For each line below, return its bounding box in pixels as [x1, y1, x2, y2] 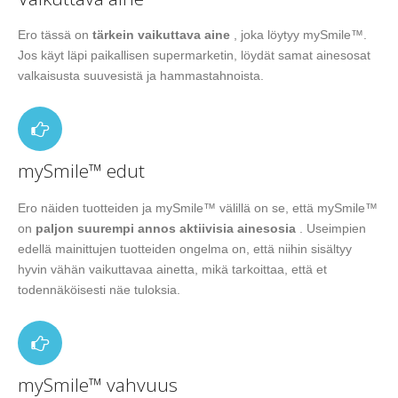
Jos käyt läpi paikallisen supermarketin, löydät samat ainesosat [18, 48, 370, 63]
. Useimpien [296, 221, 366, 236]
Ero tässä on [18, 28, 92, 43]
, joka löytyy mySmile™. [230, 28, 367, 43]
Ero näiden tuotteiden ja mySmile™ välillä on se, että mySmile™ [18, 201, 378, 216]
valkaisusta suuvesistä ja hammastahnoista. [18, 68, 264, 84]
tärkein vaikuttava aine [92, 28, 230, 43]
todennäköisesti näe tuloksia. [18, 283, 180, 298]
